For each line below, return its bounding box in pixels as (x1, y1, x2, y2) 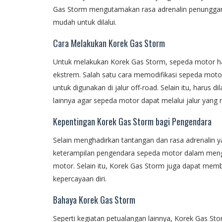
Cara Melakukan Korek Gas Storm (53, 36, 165, 50)
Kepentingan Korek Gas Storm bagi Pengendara (53, 114, 212, 128)
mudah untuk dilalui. (53, 17, 116, 27)
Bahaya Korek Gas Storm (53, 193, 135, 206)
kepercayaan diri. (53, 173, 107, 183)
